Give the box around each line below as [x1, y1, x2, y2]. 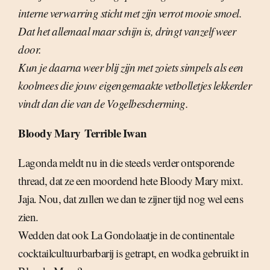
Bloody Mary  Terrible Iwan [18, 125, 147, 142]
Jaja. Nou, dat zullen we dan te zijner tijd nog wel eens [18, 191, 243, 207]
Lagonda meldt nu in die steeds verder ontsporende [18, 155, 234, 171]
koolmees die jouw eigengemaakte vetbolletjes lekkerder [18, 78, 251, 93]
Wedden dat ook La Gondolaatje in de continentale [18, 227, 234, 243]
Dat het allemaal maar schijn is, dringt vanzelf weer [18, 24, 236, 39]
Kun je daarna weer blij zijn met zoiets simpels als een [18, 60, 243, 75]
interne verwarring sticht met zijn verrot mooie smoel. [18, 5, 242, 21]
